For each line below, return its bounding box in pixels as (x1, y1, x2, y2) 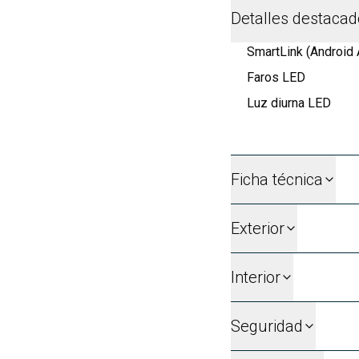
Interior (231, 267, 280, 287)
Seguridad (231, 316, 303, 336)
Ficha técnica (231, 169, 323, 189)
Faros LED (247, 69, 305, 85)
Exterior (231, 218, 284, 238)
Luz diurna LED (247, 95, 331, 111)
